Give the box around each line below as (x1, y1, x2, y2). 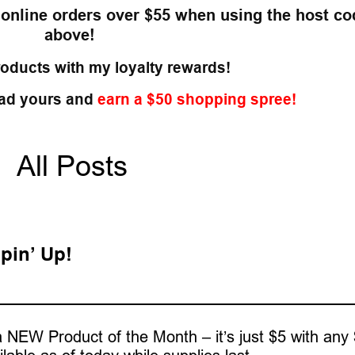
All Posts (17, 149, 128, 182)
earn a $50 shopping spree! (97, 90, 296, 108)
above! (44, 25, 101, 44)
